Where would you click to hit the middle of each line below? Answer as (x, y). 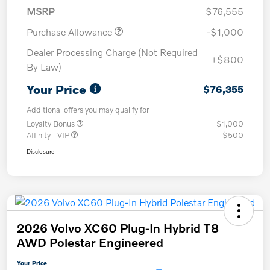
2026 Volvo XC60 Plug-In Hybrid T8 (118, 228)
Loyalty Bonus (52, 123)
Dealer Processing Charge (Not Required (112, 52)
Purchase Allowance (71, 31)
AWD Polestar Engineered (90, 242)
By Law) (44, 66)
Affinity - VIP (49, 135)
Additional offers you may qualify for (88, 109)
